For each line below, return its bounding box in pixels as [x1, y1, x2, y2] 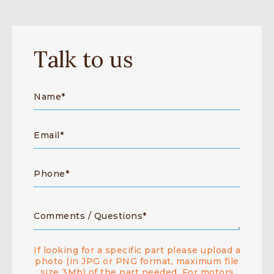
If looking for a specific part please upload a [34, 244, 240, 256]
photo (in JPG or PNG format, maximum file [35, 255, 239, 267]
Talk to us [34, 45, 133, 73]
